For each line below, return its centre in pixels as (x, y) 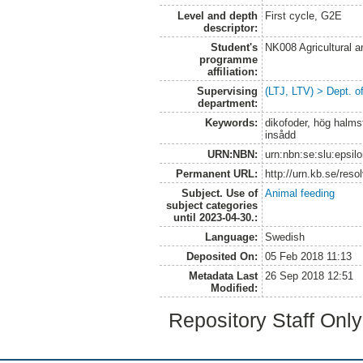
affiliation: (232, 71)
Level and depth (217, 15)
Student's (234, 47)
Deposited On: (222, 256)
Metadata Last (223, 275)
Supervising (227, 91)
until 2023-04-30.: (215, 217)
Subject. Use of (219, 193)
